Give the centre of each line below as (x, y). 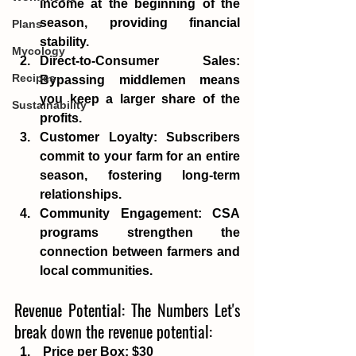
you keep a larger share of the (140, 99)
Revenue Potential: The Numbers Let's (127, 310)
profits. (61, 118)
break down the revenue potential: (115, 331)
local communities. (96, 270)
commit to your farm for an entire (140, 156)
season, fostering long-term (140, 175)
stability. (66, 41)
